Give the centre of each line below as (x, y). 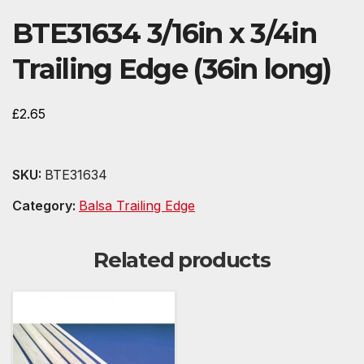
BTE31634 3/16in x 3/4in (164, 34)
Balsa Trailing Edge (137, 206)
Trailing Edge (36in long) (172, 69)
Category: (45, 206)
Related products (182, 260)
